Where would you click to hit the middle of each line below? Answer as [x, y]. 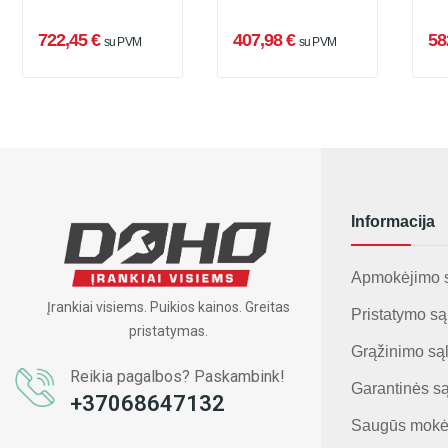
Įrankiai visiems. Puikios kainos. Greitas [168, 307]
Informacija [393, 221]
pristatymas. [168, 331]
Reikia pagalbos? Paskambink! [177, 377]
